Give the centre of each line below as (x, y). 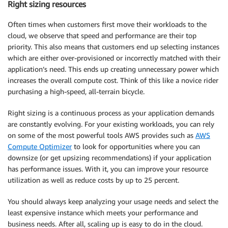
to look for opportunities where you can (136, 147)
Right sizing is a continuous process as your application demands (111, 113)
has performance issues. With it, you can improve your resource (108, 169)
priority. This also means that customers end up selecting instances (113, 47)
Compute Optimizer (40, 147)
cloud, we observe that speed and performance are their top (102, 36)
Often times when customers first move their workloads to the (107, 24)
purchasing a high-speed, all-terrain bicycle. (76, 92)
